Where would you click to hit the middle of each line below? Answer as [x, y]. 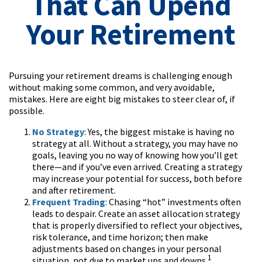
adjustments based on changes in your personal [127, 249]
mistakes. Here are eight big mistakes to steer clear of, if [122, 99]
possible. [27, 111]
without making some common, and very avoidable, [112, 87]
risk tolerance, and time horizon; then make [120, 237]
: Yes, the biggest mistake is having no [159, 132]
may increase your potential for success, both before [137, 178]
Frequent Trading [69, 202]
